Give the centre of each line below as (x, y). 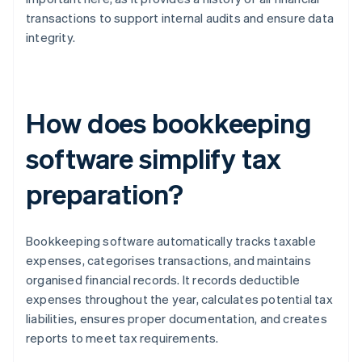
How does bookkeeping (169, 123)
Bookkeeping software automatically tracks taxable (171, 241)
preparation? (105, 194)
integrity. (51, 38)
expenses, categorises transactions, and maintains (168, 261)
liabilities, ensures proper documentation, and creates (177, 319)
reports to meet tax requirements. (122, 338)
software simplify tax (154, 158)
